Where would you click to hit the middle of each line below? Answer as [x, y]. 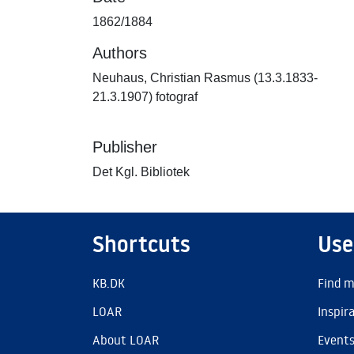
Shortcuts [141, 244]
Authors [120, 53]
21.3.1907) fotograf [145, 97]
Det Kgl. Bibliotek [141, 172]
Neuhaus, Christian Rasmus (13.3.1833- [205, 78]
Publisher [125, 147]
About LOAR [126, 340]
